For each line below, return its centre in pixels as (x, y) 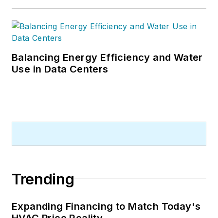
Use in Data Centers (60, 69)
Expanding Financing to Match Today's (106, 206)
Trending (43, 179)
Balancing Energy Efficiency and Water (107, 57)
